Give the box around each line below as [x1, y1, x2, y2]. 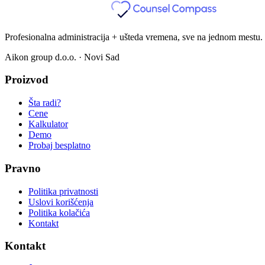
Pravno [5, 161, 41, 174]
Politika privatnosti [28, 186, 98, 196]
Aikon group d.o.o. [5, 51, 76, 62]
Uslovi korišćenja [28, 196, 93, 207]
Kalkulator [28, 119, 68, 130]
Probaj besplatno [28, 140, 91, 151]
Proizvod [5, 73, 49, 86]
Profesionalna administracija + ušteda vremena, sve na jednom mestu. [5, 31, 263, 42]
